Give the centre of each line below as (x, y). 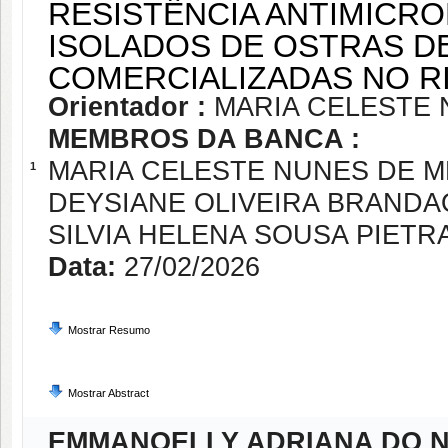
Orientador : (131, 107)
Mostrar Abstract (108, 393)
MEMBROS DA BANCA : (204, 139)
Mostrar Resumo (109, 330)
